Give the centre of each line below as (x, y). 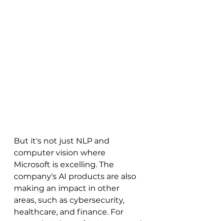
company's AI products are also (76, 177)
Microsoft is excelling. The (65, 165)
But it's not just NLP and (63, 141)
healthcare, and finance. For (70, 212)
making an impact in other (68, 188)
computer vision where (61, 153)
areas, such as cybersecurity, (70, 200)
